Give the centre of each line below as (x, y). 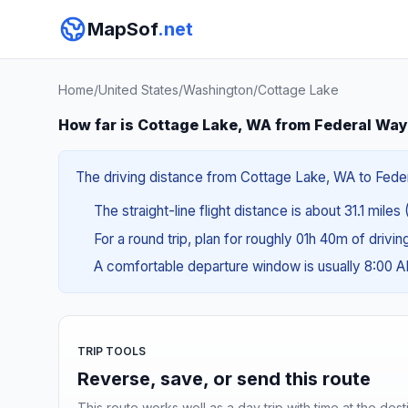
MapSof (122, 29)
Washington (218, 90)
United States (138, 90)
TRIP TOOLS (112, 351)
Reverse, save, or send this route (224, 378)
